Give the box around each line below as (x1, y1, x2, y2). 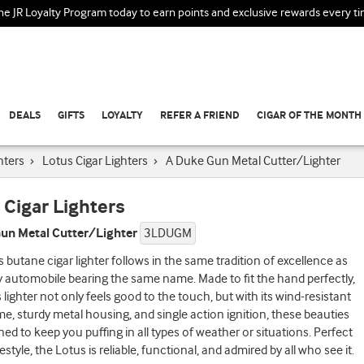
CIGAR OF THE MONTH (257, 110, 362, 122)
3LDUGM (144, 226, 192, 241)
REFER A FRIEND (160, 110, 240, 122)
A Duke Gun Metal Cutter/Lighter (166, 154, 340, 169)
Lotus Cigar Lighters (42, 154, 148, 169)
